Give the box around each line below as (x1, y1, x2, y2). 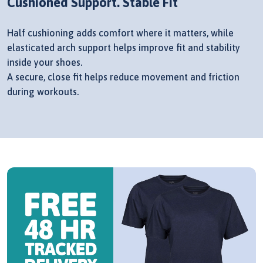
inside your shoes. (7, 56, 82, 68)
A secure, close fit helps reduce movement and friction (7, 71, 240, 82)
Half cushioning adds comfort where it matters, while (7, 27, 234, 38)
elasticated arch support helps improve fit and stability (7, 42, 240, 53)
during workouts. (7, 86, 79, 97)
